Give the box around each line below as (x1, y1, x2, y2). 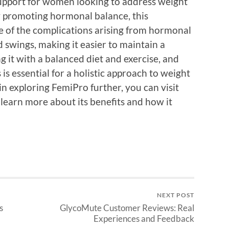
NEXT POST (157, 191, 194, 199)
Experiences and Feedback (94, 213, 194, 224)
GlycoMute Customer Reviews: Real (60, 202, 194, 214)
